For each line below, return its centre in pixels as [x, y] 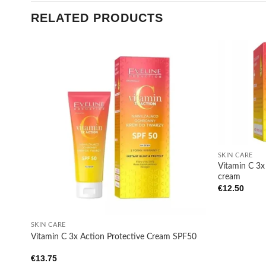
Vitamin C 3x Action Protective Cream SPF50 [113, 236]
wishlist [186, 102]
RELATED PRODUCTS [97, 18]
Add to [186, 93]
